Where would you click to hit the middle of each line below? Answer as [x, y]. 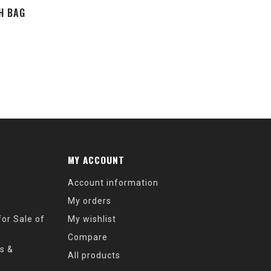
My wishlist [92, 219]
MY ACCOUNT [96, 159]
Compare [88, 237]
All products [94, 255]
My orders [90, 201]
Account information [113, 182]
